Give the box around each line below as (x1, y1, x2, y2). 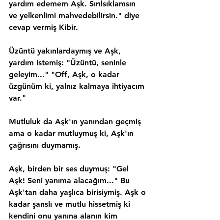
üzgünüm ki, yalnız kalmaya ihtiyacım (9, 82, 147, 91)
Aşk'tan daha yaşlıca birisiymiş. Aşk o (9, 188, 148, 197)
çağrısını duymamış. (9, 140, 81, 150)
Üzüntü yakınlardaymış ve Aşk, (9, 46, 123, 55)
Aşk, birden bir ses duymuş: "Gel (9, 164, 131, 173)
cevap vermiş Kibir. (9, 23, 78, 32)
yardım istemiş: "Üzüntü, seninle (9, 58, 129, 67)
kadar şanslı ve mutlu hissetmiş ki (9, 199, 133, 209)
